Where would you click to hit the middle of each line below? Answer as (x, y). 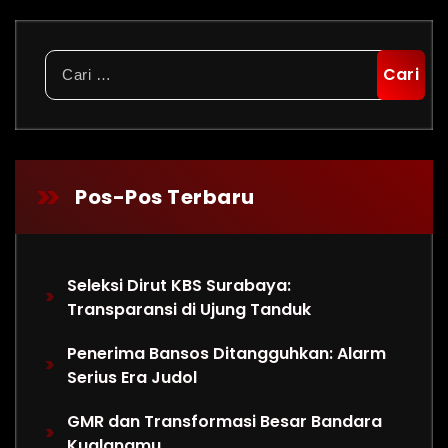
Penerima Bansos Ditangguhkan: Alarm (227, 353)
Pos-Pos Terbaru (165, 197)
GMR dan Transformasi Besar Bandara (225, 421)
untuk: (67, 84)
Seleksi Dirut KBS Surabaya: (179, 285)
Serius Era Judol (132, 377)
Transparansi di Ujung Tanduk (189, 309)
